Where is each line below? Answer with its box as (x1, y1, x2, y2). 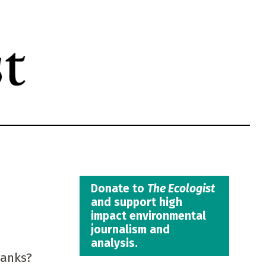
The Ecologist (147, 181, 215, 195)
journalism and (90, 222, 170, 236)
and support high (90, 195, 182, 209)
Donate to (90, 181, 147, 195)
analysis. (90, 236, 138, 250)
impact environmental (90, 208, 206, 223)
